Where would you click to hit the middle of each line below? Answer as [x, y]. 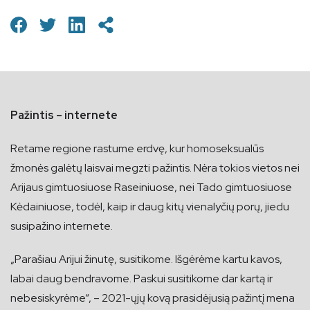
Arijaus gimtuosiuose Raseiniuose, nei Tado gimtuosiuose [151, 187]
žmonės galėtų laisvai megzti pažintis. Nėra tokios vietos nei [155, 168]
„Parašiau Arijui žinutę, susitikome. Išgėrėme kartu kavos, [146, 259]
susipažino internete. [62, 226]
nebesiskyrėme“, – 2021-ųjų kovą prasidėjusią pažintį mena [153, 298]
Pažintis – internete [65, 115]
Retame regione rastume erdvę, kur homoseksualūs [137, 148]
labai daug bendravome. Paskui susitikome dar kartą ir [142, 279]
